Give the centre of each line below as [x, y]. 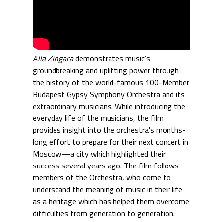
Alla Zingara [54, 58]
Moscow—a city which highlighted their [99, 153]
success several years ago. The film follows [106, 165]
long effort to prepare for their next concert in [110, 141]
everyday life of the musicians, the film [98, 118]
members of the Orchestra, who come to [102, 177]
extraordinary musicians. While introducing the [109, 106]
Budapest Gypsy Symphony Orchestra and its [109, 94]
